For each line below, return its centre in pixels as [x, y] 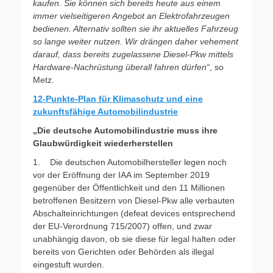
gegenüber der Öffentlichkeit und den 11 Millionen [129, 187]
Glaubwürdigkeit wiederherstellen [103, 143]
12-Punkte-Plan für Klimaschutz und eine [118, 98]
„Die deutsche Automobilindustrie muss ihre [125, 130]
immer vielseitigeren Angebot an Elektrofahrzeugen [131, 16]
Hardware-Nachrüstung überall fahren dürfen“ [121, 67]
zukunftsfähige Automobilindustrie [105, 111]
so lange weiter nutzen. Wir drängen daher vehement [136, 41]
